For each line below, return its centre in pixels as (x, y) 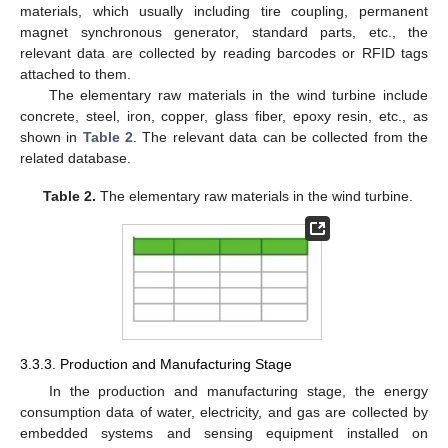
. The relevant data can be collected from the (281, 137)
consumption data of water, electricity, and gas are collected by (224, 412)
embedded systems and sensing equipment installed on (224, 433)
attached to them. (75, 74)
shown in (51, 137)
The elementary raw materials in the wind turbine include (238, 95)
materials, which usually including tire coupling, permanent (224, 11)
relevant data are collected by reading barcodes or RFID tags (224, 53)
